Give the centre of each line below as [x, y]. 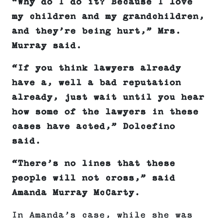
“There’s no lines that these [93, 164]
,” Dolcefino [140, 127]
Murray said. [47, 46]
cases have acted [58, 127]
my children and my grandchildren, [108, 17]
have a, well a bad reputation [96, 83]
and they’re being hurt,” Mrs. [96, 31]
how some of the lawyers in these [105, 112]
